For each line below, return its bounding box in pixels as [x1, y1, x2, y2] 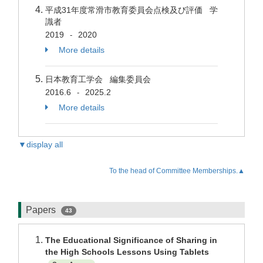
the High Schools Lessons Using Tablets [45, 247, 209, 257]
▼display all [18, 140, 63, 149]
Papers [26, 205, 58, 215]
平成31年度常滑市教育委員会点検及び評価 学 [45, 5, 218, 15]
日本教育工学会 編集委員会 [45, 75, 156, 84]
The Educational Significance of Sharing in [45, 235, 217, 245]
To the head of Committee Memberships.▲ [109, 167, 245, 175]
